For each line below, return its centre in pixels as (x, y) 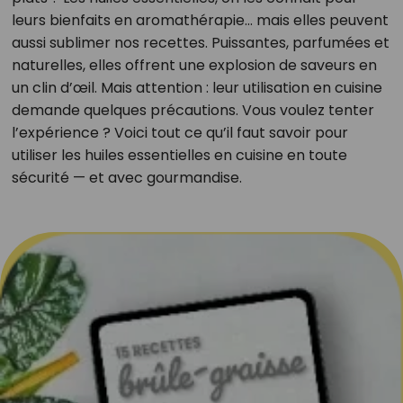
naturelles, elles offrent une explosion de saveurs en (194, 65)
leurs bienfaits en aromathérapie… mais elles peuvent (200, 20)
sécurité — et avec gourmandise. (126, 178)
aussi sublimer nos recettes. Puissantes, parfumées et (200, 43)
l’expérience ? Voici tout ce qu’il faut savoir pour (179, 133)
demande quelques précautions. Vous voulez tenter (193, 110)
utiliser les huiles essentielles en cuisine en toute (179, 155)
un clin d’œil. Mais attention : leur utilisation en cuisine (197, 88)
